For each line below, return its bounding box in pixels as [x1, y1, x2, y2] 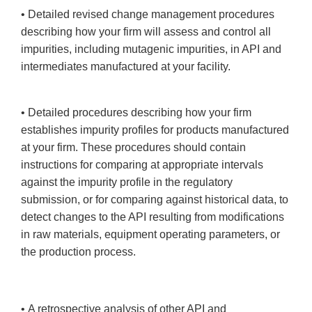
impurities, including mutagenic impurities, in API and [21, 43, 281, 56]
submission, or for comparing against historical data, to [21, 194, 288, 206]
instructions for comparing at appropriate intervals [21, 159, 263, 171]
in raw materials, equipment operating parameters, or [21, 228, 280, 241]
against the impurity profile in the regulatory [21, 176, 233, 189]
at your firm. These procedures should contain [21, 141, 246, 154]
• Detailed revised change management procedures [21, 8, 274, 21]
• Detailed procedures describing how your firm [21, 107, 251, 119]
